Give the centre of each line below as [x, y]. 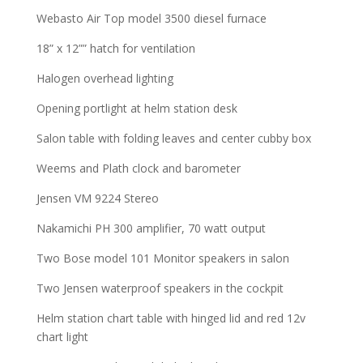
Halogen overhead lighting [105, 78]
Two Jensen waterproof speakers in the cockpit [160, 288]
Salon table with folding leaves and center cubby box [173, 138]
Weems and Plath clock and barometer [138, 168]
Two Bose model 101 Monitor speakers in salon [162, 258]
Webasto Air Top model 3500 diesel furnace [151, 18]
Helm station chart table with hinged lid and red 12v [171, 318]
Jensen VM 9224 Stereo [97, 198]
